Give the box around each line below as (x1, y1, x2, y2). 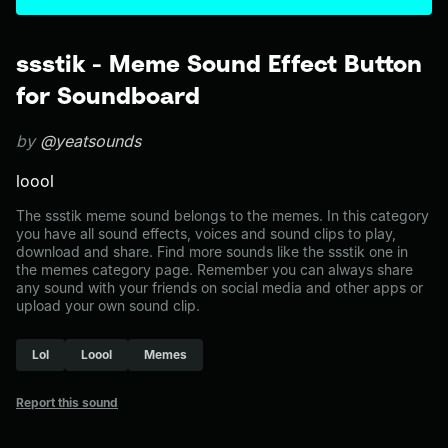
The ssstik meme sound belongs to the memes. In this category (16, 207, 429, 224)
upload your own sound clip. (16, 297, 200, 314)
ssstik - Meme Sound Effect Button (16, 49, 422, 77)
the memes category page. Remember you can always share (16, 261, 413, 278)
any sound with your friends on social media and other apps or (16, 279, 423, 296)
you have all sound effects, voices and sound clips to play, (16, 225, 396, 242)
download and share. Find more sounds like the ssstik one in (16, 243, 408, 260)
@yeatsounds (40, 131, 141, 151)
